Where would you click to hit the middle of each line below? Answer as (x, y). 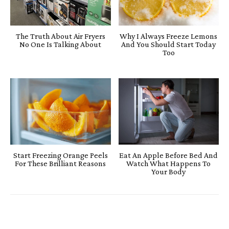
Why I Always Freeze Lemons (169, 36)
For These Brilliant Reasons (61, 164)
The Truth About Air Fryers (60, 36)
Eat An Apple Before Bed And (169, 155)
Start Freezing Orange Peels (60, 155)
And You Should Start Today (169, 44)
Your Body (169, 172)
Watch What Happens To (169, 164)
